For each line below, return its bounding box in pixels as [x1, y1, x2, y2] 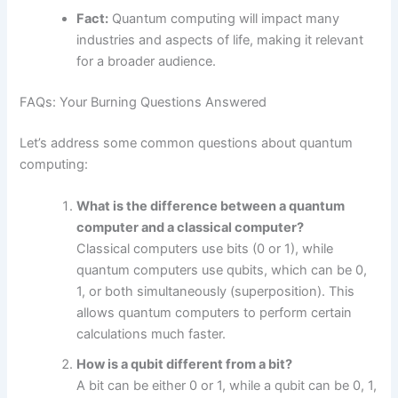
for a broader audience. [76, 53, 217, 70]
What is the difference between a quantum [76, 198, 346, 215]
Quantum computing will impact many [108, 11, 340, 28]
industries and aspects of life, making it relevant [76, 32, 364, 49]
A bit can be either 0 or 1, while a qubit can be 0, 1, [76, 378, 378, 394]
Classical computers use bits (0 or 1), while [76, 241, 334, 258]
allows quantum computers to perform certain [76, 305, 353, 322]
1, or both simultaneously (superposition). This [76, 283, 355, 300]
